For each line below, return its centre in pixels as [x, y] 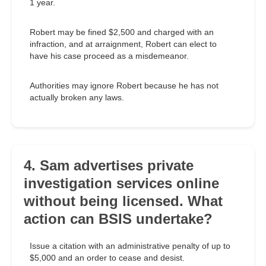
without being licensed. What [123, 201]
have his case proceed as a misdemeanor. [109, 56]
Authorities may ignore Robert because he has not [124, 86]
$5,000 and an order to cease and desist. [107, 258]
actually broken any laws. [77, 98]
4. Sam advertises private [109, 166]
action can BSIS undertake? [118, 219]
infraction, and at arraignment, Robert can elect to [123, 44]
